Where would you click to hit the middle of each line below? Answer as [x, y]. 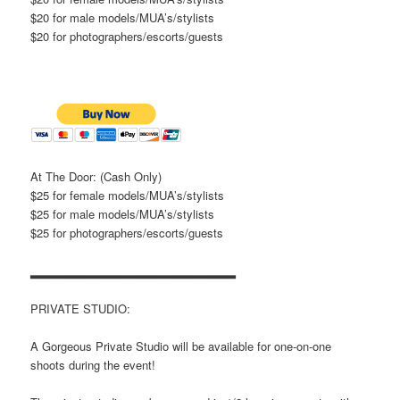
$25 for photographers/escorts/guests [127, 233]
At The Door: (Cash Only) [96, 177]
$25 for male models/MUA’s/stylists [123, 214]
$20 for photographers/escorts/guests [127, 37]
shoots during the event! [93, 364]
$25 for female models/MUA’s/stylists [128, 196]
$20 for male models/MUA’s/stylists [123, 18]
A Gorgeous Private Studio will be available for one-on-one [181, 346]
